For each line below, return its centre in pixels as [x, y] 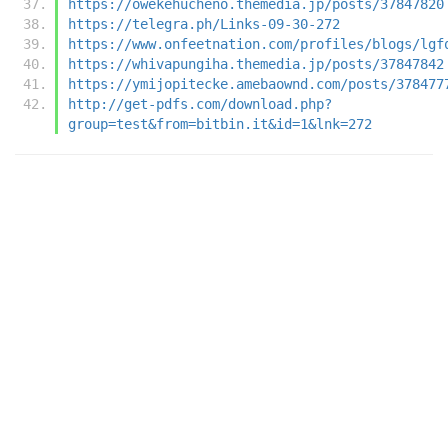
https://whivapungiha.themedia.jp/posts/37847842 [256, 63]
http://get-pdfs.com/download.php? [200, 103]
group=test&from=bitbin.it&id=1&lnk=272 [220, 123]
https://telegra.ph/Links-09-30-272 [204, 23]
